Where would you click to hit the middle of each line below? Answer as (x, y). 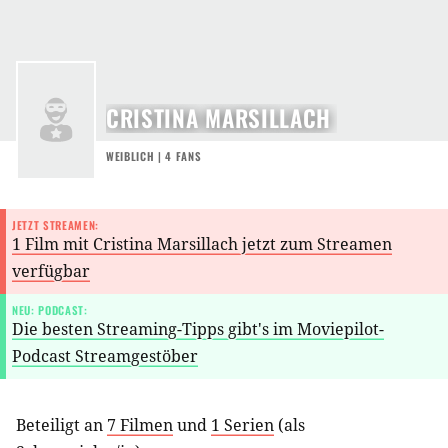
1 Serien (242, 424)
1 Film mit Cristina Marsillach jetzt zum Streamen (202, 243)
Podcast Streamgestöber (105, 355)
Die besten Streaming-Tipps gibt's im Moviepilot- (198, 328)
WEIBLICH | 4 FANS (154, 155)
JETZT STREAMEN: (55, 224)
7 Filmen (140, 424)
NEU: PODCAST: (50, 309)
